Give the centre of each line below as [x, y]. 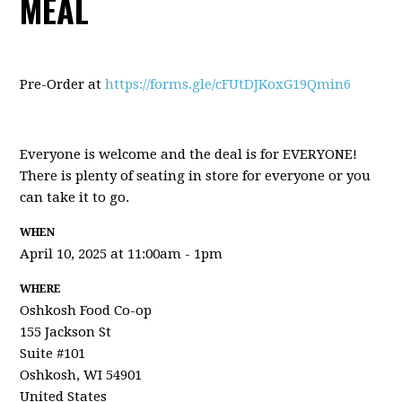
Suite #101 [53, 354]
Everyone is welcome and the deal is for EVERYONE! [189, 154]
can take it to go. [75, 197]
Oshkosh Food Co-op [86, 310]
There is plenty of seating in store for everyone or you [196, 176]
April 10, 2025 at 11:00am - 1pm [122, 254]
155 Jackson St [66, 332]
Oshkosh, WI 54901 [81, 375]
